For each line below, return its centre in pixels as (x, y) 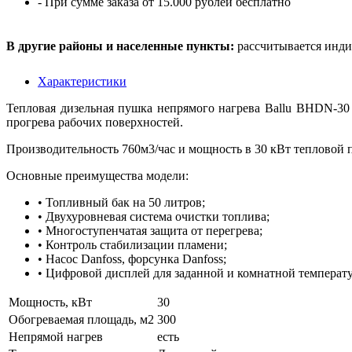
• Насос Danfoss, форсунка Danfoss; (132, 258)
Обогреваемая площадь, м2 (81, 319)
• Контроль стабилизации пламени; (132, 244)
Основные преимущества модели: (99, 175)
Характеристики (82, 81)
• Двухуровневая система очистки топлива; (154, 216)
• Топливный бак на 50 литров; (121, 202)
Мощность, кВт (50, 302)
